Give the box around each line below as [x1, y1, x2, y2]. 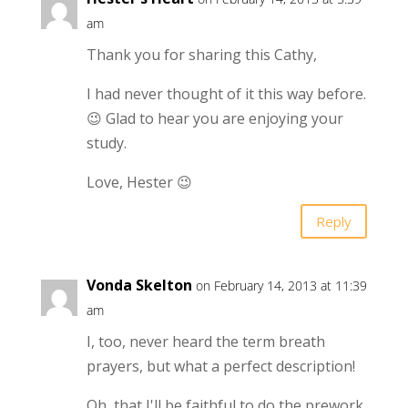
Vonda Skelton [86, 275, 192, 296]
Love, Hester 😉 [86, 172, 192, 193]
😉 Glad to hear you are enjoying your [86, 108, 343, 129]
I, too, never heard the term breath [86, 331, 325, 352]
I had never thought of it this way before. [86, 84, 366, 105]
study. [86, 133, 127, 154]
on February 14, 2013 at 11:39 [195, 277, 367, 295]
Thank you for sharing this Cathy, [86, 45, 317, 66]
